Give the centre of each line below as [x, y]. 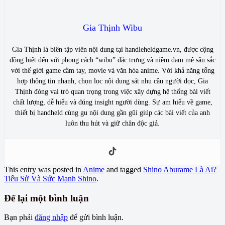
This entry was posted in [43, 169]
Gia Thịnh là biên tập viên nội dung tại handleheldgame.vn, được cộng [113, 49]
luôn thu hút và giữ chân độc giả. [113, 123]
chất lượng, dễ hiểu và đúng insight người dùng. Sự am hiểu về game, [113, 102]
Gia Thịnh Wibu [113, 27]
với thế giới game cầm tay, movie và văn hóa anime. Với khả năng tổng [113, 70]
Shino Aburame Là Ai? [180, 169]
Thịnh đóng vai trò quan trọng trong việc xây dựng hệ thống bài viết [113, 91]
